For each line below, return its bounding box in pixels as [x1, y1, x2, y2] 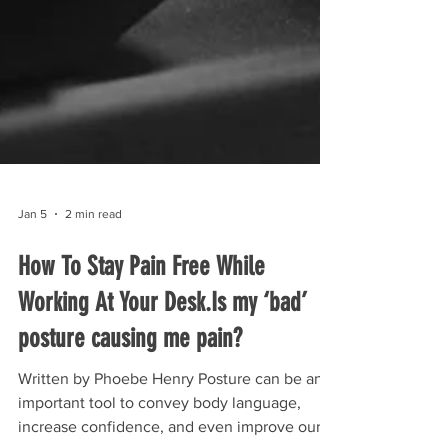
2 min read [65, 306, 122, 320]
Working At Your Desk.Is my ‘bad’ [18, 386, 307, 417]
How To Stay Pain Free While [18, 350, 265, 381]
